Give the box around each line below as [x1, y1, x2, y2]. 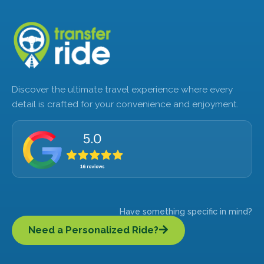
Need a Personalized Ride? [28, 224, 159, 236]
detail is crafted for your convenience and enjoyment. [12, 98, 239, 110]
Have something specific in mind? [120, 207, 252, 217]
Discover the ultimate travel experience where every [12, 84, 233, 95]
